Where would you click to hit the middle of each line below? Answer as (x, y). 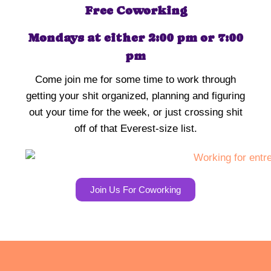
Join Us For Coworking (135, 189)
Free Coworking (135, 10)
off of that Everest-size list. (135, 128)
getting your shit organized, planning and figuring (135, 96)
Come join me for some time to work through (135, 79)
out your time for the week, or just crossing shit (135, 112)
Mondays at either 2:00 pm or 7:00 (135, 38)
